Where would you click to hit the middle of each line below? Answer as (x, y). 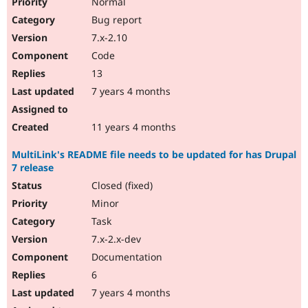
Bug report (115, 20)
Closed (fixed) (121, 186)
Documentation (125, 257)
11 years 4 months (132, 127)
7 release (33, 168)
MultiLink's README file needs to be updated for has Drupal (154, 155)
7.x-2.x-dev (115, 239)
